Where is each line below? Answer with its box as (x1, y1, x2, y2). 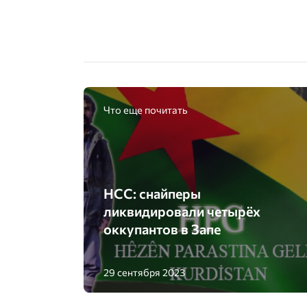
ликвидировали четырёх (103, 203, 260, 220)
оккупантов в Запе (103, 221, 221, 238)
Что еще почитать (103, 103, 188, 116)
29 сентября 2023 (103, 266, 185, 279)
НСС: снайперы (103, 185, 201, 202)
